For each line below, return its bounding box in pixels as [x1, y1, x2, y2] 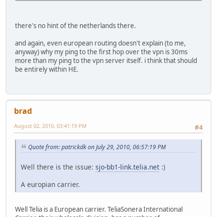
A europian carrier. [21, 179, 80, 189]
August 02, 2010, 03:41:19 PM [14, 122, 87, 129]
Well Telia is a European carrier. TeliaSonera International [15, 204, 183, 214]
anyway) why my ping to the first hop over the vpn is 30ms [15, 47, 187, 57]
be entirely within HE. [15, 65, 78, 74]
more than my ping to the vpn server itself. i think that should [15, 56, 197, 65]
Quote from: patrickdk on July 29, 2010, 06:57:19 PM [28, 143, 166, 152]
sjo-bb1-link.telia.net [95, 162, 159, 171]
